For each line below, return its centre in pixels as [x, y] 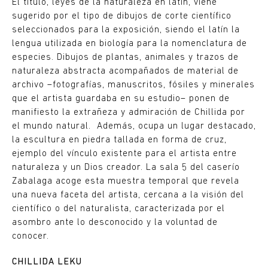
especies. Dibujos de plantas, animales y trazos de [125, 58]
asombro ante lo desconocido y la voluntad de [115, 223]
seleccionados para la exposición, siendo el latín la [126, 30]
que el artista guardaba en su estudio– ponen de [121, 99]
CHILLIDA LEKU [47, 262]
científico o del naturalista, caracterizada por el [118, 209]
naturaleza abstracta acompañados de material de [125, 71]
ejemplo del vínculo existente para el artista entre [124, 154]
